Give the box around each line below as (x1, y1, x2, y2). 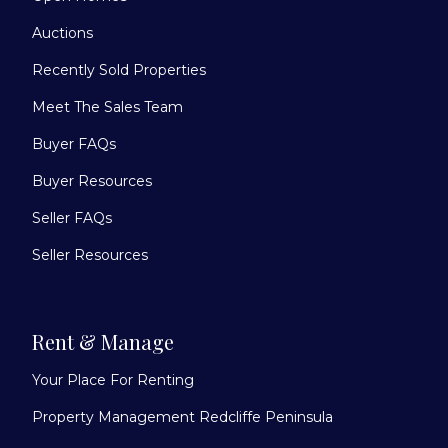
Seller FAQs (32, 209, 112, 228)
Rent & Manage (32, 328, 174, 356)
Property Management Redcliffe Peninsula (32, 408, 333, 427)
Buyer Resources (32, 172, 152, 191)
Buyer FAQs (32, 135, 116, 154)
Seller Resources (32, 246, 148, 265)
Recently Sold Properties (32, 61, 206, 80)
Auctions (32, 24, 93, 43)
